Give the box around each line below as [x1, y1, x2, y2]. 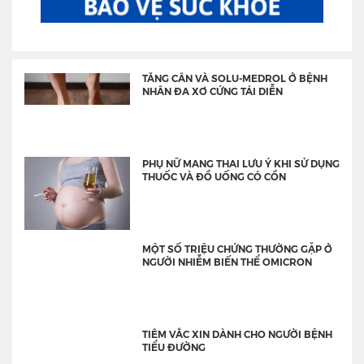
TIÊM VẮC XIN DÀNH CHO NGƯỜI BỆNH [142, 327, 332, 341]
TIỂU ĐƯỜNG [142, 340, 206, 354]
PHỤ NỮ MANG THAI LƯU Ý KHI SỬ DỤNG [142, 156, 340, 171]
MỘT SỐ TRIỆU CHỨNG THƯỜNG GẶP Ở [142, 241, 332, 256]
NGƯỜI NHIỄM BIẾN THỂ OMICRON [142, 254, 312, 269]
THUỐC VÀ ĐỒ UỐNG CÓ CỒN [142, 169, 286, 184]
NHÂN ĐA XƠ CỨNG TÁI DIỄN [142, 84, 283, 98]
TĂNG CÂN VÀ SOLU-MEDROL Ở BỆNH [142, 71, 327, 85]
